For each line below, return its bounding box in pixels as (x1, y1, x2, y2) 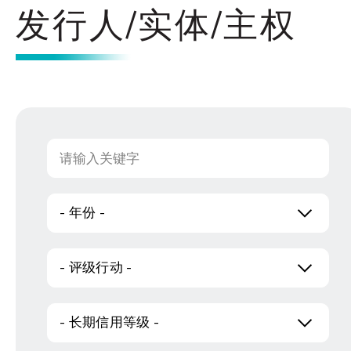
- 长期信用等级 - (60, 313, 159, 331)
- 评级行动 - (60, 259, 132, 277)
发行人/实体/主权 (16, 2, 297, 49)
